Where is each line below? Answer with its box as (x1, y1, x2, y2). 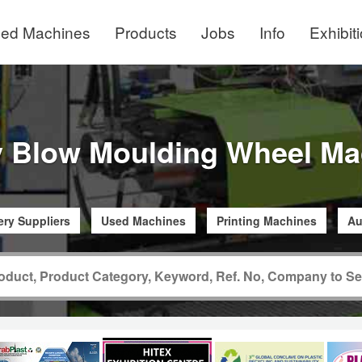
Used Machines (100, 212, 186, 229)
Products (115, 21, 177, 43)
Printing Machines (216, 212, 317, 229)
